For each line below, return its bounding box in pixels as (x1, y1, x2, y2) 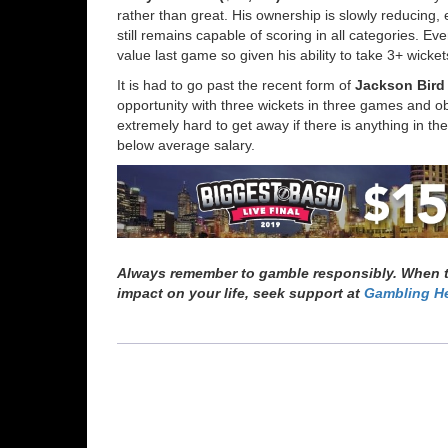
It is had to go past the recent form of (117, 77, 355, 94)
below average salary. (117, 137, 255, 154)
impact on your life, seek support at (117, 285, 364, 302)
